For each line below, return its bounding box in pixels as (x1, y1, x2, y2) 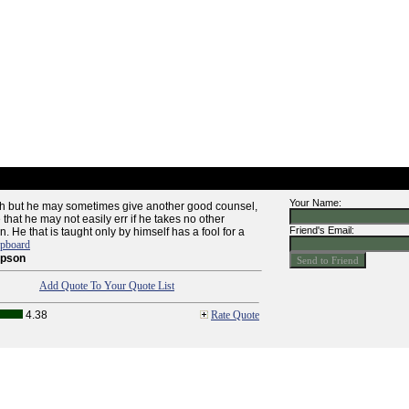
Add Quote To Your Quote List (39, 279, 174, 292)
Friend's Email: (289, 225, 354, 236)
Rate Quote (211, 309, 259, 321)
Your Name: (289, 197, 341, 208)
